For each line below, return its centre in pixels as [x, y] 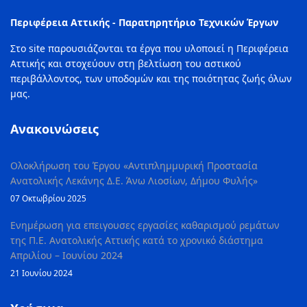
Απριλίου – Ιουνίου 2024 [66, 255]
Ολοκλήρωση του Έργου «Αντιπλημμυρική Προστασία [134, 165]
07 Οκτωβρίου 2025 [48, 198]
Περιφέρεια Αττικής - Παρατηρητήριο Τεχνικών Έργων [144, 22]
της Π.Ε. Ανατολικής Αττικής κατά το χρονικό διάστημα [137, 240]
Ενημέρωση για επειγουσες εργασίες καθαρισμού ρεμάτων [145, 225]
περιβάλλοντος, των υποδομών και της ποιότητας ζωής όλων [151, 78]
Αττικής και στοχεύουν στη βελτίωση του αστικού [126, 63]
